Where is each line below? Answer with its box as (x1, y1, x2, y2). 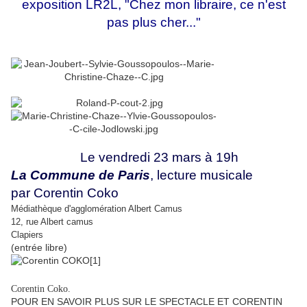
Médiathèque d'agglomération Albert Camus (11, 204, 182, 214)
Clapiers (11, 230, 43, 241)
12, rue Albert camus (11, 217, 93, 228)
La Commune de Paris (11, 168, 150, 183)
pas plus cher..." (106, 15, 201, 30)
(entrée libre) (11, 242, 67, 254)
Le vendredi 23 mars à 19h (79, 150, 238, 165)
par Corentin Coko (11, 186, 119, 201)
